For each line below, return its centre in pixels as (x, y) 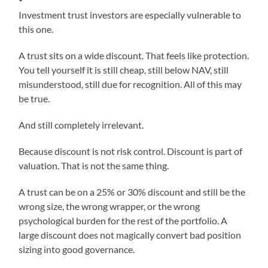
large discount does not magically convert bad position (130, 235)
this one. (36, 29)
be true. (34, 99)
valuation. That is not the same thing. (94, 166)
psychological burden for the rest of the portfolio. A (123, 221)
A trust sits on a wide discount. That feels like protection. (134, 56)
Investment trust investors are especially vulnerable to (130, 15)
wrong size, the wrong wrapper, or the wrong (109, 206)
